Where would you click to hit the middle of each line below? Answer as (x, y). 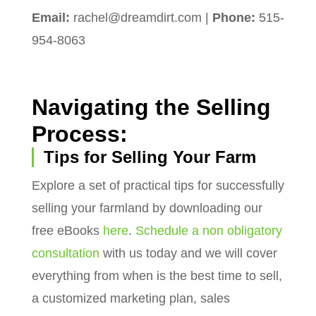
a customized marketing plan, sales (130, 298)
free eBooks (67, 230)
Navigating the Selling (151, 107)
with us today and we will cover (188, 253)
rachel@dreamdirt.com (137, 17)
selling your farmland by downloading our (147, 208)
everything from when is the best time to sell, (157, 275)
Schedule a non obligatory (208, 230)
